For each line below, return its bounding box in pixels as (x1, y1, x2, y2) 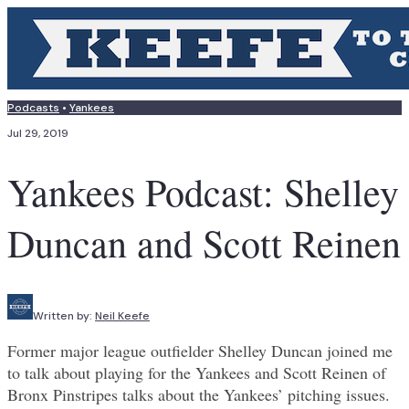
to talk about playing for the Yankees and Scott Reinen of (7, 362, 386, 384)
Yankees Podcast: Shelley (7, 166, 399, 218)
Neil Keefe (95, 309, 150, 324)
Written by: (33, 309, 95, 324)
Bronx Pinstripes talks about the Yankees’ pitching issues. (7, 383, 390, 406)
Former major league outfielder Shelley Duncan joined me (7, 340, 393, 362)
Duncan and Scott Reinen (7, 217, 401, 269)
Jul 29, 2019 (7, 126, 68, 141)
